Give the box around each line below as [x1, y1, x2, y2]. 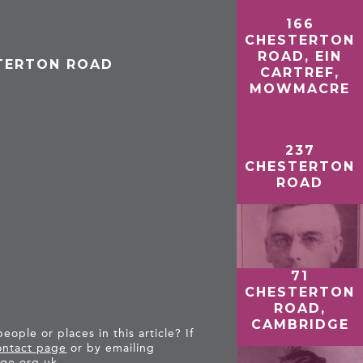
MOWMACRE [250, 80, 351, 96]
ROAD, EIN [258, 48, 343, 64]
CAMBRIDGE [250, 317, 349, 333]
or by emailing [66, 341, 156, 356]
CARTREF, [260, 64, 340, 80]
